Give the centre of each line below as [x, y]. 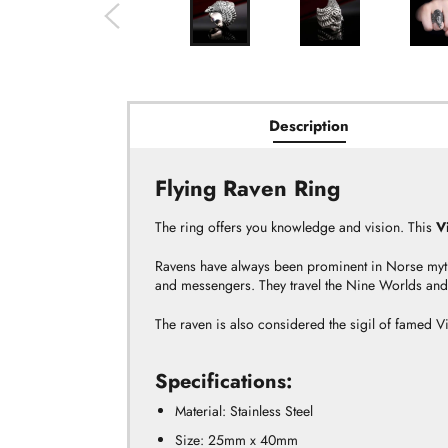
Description [309, 126]
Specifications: [223, 381]
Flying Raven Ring [247, 188]
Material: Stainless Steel [244, 410]
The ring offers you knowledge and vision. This [295, 226]
